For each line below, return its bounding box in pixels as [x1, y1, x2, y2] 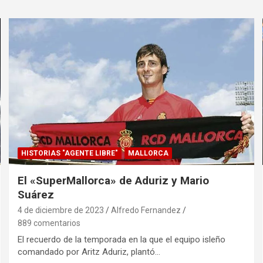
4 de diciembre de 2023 [18, 205, 104, 215]
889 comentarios [18, 218, 81, 228]
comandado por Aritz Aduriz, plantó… [18, 247, 161, 258]
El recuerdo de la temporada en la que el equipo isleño [18, 234, 226, 245]
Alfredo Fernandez [111, 205, 181, 215]
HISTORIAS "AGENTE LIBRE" [21, 149, 119, 158]
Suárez [18, 188, 55, 202]
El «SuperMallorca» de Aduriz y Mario [18, 174, 210, 188]
